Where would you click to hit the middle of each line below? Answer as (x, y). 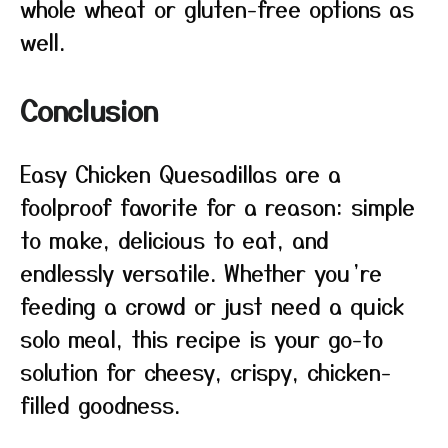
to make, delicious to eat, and (174, 239)
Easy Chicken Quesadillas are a (180, 173)
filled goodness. (100, 404)
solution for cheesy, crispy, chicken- (205, 371)
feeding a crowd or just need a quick (212, 305)
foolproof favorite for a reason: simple (217, 206)
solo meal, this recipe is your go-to (201, 338)
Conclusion (89, 110)
